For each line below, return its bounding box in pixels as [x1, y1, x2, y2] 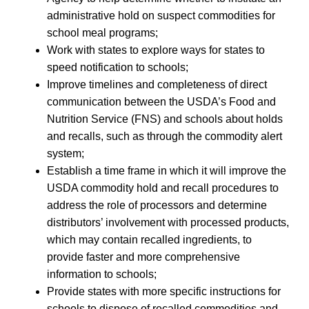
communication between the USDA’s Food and [47, 95, 276, 108]
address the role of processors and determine [47, 199, 267, 211]
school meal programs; [47, 26, 158, 39]
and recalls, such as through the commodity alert [47, 130, 282, 142]
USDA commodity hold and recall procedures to [47, 181, 279, 194]
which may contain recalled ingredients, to [47, 233, 252, 246]
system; [47, 147, 84, 159]
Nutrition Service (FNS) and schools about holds [47, 112, 283, 125]
